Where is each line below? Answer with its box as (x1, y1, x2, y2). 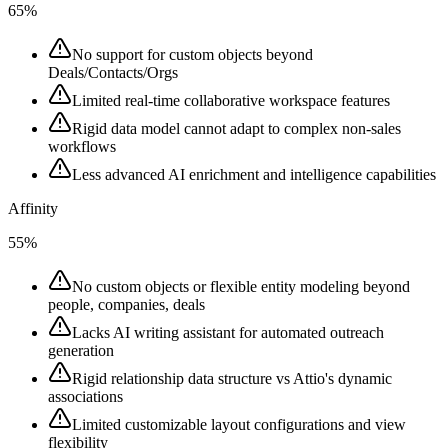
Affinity (8, 199, 58, 217)
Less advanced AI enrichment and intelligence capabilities (72, 165, 436, 183)
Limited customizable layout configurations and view (72, 415, 406, 433)
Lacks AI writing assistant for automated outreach (72, 323, 384, 341)
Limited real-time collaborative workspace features (72, 91, 390, 109)
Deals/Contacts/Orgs (48, 63, 178, 81)
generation (48, 341, 114, 359)
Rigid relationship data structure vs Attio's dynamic (72, 369, 392, 387)
